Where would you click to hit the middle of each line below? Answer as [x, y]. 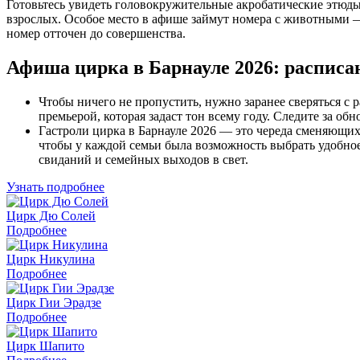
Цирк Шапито [45, 346]
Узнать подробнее [55, 186]
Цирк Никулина [51, 259]
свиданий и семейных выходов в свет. [143, 159]
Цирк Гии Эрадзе [54, 302]
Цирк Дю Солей [51, 215]
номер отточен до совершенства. [96, 33]
